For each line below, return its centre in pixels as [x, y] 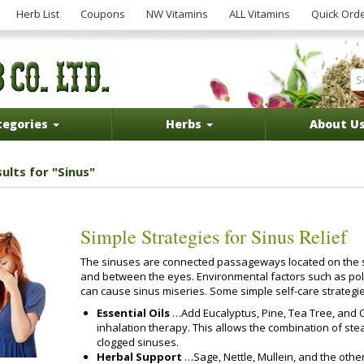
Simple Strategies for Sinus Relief [214, 236]
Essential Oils [134, 312]
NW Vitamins [177, 14]
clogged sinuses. [138, 342]
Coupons [103, 14]
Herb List [38, 14]
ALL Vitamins [260, 14]
